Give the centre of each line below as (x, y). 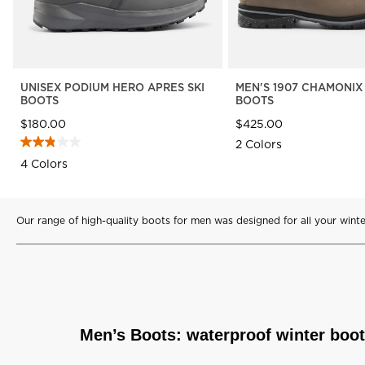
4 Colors (44, 163)
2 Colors (258, 144)
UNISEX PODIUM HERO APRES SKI (112, 87)
